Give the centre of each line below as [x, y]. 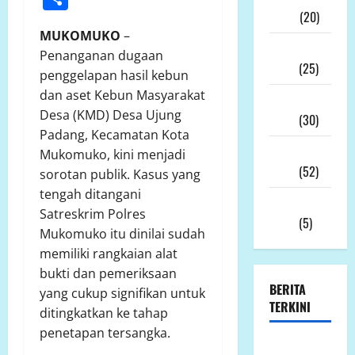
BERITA [287, 290]
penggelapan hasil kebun [114, 75]
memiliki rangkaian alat [109, 253]
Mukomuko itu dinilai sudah [122, 233]
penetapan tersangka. [105, 332]
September [298, 203]
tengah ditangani [90, 194]
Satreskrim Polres [93, 214]
